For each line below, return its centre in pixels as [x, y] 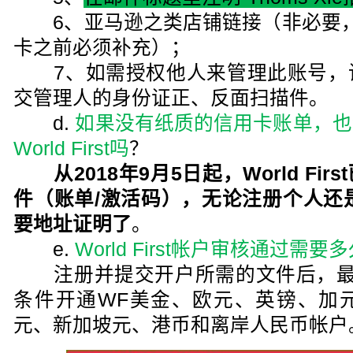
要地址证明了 [73, 224]
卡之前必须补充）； [102, 48]
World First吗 [72, 149]
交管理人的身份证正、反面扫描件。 [171, 98]
